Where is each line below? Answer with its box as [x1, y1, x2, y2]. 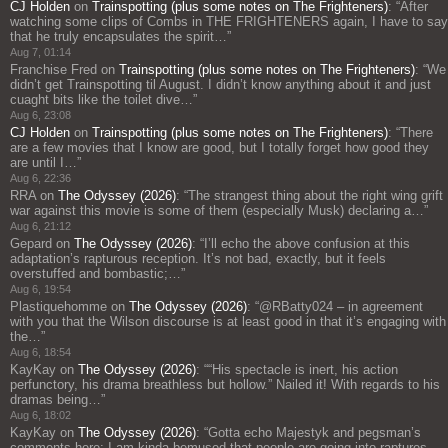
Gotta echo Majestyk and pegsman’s [208, 425, 421, 441]
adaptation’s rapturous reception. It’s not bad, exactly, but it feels [10, 251, 386, 267]
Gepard [10, 236, 52, 252]
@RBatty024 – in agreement [259, 299, 423, 315]
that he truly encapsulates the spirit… [10, 29, 227, 45]
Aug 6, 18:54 [10, 346, 71, 359]
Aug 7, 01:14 [10, 46, 71, 59]
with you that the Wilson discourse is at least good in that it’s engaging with [10, 314, 446, 330]
